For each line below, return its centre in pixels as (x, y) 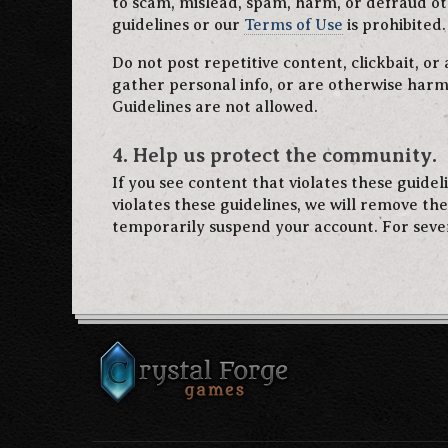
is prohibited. (394, 25)
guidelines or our (178, 25)
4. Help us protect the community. (274, 155)
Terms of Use (293, 25)
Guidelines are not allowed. (215, 107)
